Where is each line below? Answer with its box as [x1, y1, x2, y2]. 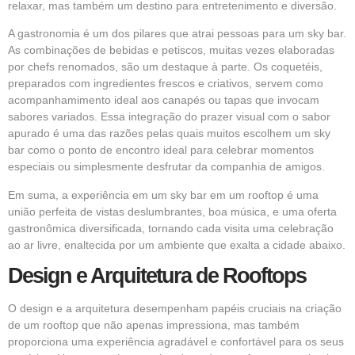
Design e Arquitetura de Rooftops [8, 263, 306, 288]
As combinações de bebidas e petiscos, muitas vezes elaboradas [8, 44, 334, 57]
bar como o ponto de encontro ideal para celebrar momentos [8, 143, 314, 157]
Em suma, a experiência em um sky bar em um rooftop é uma [8, 188, 319, 201]
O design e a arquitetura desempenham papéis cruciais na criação [8, 301, 342, 315]
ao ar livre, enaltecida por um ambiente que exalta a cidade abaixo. [8, 238, 345, 251]
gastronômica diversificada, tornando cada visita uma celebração [8, 221, 334, 235]
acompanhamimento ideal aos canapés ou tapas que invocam [8, 94, 319, 107]
